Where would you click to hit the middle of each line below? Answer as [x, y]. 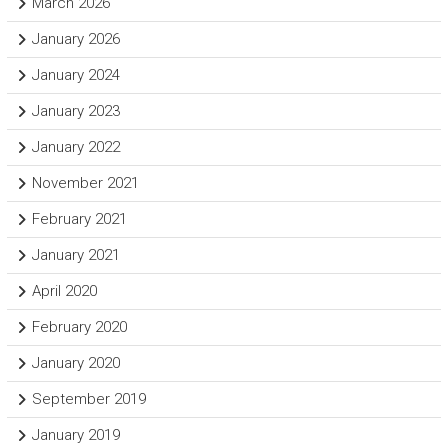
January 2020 [75, 362]
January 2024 [75, 74]
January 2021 [75, 254]
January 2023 [75, 110]
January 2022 [75, 146]
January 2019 [75, 434]
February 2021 [79, 218]
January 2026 [75, 38]
